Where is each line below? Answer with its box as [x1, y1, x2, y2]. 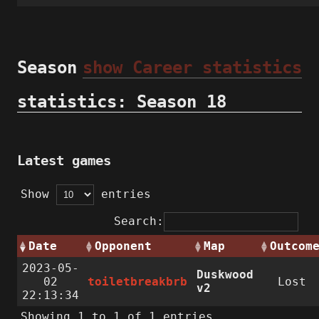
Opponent [95, 239, 152, 253]
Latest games [17, 152, 111, 168]
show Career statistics [83, 57, 302, 78]
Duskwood [197, 268, 254, 282]
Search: [114, 214, 164, 229]
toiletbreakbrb [88, 275, 188, 289]
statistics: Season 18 [17, 92, 226, 113]
